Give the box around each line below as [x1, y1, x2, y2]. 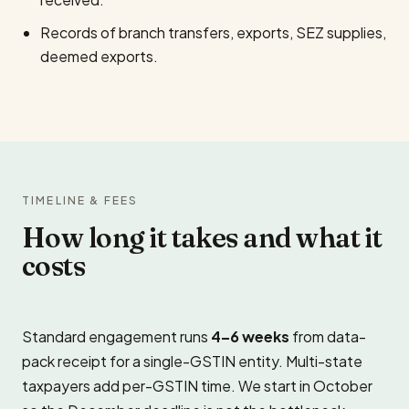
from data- [289, 327, 366, 346]
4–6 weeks [211, 327, 289, 346]
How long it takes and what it [22, 221, 383, 255]
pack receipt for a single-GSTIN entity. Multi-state [22, 351, 362, 371]
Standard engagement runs [22, 327, 211, 346]
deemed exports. [40, 47, 158, 66]
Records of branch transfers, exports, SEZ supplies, [40, 23, 386, 42]
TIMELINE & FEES [22, 194, 139, 207]
